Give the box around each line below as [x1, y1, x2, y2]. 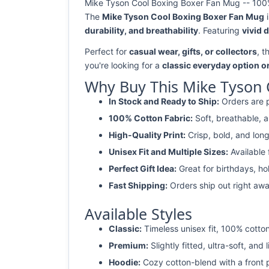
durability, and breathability [85, 25, 198, 35]
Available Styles [85, 204, 192, 224]
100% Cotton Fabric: [109, 113, 193, 123]
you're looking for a [85, 60, 162, 70]
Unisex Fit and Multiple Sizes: [109, 147, 228, 157]
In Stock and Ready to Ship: [109, 96, 219, 106]
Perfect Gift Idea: [109, 163, 177, 174]
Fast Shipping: [109, 180, 168, 190]
